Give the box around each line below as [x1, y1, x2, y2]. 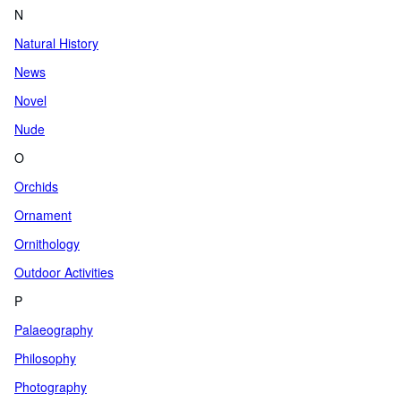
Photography [14, 378, 87, 396]
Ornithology [14, 235, 80, 252]
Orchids [14, 177, 58, 195]
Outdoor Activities [14, 263, 114, 281]
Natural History [14, 34, 98, 52]
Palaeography [14, 320, 93, 338]
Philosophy [14, 349, 76, 367]
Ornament [14, 206, 72, 224]
